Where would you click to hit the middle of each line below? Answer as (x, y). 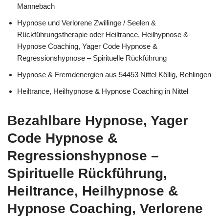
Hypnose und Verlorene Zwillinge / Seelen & (87, 22)
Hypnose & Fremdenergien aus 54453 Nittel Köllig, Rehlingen (114, 74)
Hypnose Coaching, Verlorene (105, 208)
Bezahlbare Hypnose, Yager (98, 120)
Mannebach (36, 6)
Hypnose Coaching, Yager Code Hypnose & (87, 46)
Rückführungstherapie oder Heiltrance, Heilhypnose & (103, 34)
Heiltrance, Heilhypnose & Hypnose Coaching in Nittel (103, 91)
